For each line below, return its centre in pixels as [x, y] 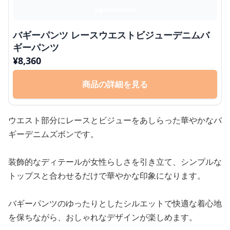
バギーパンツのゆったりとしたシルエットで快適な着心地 [115, 203]
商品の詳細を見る [115, 84]
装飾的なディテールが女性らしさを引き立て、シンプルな [115, 162]
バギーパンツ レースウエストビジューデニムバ [111, 35]
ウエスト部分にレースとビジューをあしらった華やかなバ [115, 120]
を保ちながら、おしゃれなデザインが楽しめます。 [103, 217]
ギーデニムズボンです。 [53, 134]
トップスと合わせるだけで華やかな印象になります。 [107, 176]
